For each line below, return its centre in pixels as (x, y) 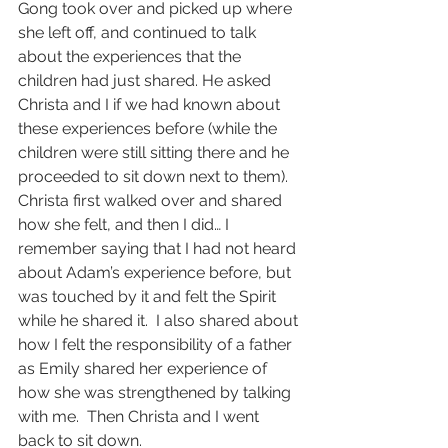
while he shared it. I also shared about (160, 320)
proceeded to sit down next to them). (155, 176)
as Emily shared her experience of (144, 368)
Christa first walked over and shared (152, 200)
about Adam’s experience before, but (156, 272)
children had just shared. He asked (146, 80)
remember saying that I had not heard (159, 248)
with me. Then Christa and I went (140, 416)
